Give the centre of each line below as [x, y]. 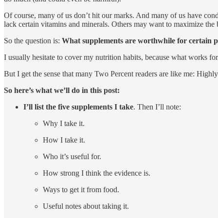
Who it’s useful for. [72, 157]
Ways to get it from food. [81, 190]
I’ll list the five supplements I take [78, 107]
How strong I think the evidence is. [97, 173]
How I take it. [64, 140]
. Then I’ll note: [157, 107]
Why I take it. [64, 124]
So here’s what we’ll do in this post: [62, 91]
